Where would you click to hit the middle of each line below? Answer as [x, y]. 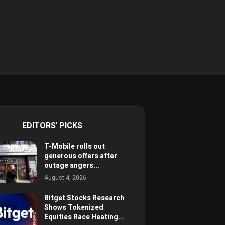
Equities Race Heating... [84, 217]
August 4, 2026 [65, 178]
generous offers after [80, 156]
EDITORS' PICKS [52, 126]
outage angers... [72, 166]
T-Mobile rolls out [74, 147]
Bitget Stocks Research [84, 198]
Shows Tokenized [74, 207]
